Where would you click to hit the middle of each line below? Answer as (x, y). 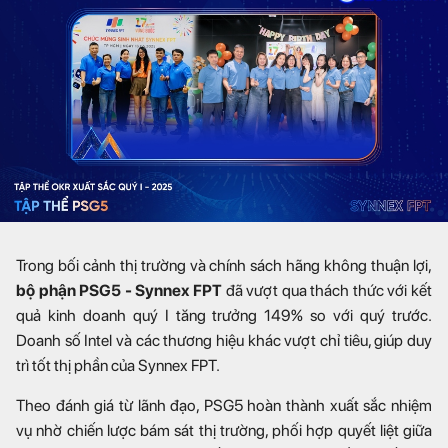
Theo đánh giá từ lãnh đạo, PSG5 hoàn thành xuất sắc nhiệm (224, 405)
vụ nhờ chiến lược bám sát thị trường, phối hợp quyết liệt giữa (224, 430)
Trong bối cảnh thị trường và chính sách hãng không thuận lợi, (224, 265)
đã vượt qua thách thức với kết (327, 290)
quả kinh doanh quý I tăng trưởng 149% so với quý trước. (224, 315)
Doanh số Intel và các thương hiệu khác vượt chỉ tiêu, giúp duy (224, 340)
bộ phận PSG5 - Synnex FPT (119, 290)
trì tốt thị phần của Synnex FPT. (118, 365)
